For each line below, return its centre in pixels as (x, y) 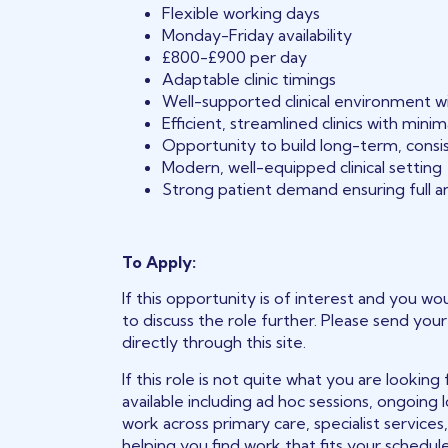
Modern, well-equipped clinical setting (302, 167)
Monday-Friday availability (257, 35)
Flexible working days (241, 13)
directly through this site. (214, 342)
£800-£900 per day (235, 57)
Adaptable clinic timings (249, 79)
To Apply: (159, 261)
